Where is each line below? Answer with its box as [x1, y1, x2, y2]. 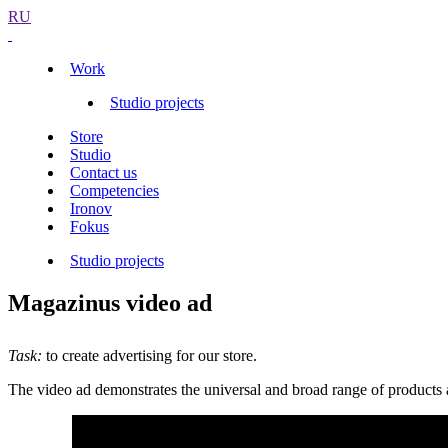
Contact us [70, 164, 137, 181]
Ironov [70, 200, 112, 217]
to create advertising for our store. [42, 346, 257, 364]
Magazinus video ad [8, 289, 212, 316]
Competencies [70, 182, 159, 199]
